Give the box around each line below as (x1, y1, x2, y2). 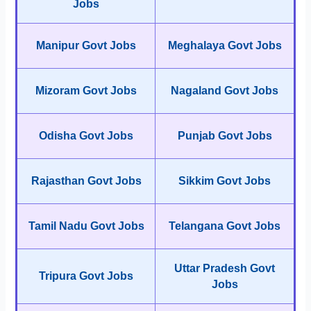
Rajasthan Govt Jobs (31, 175, 142, 187)
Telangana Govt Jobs (169, 220, 280, 233)
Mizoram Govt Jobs (35, 85, 137, 97)
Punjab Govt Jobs (177, 130, 272, 142)
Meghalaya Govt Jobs (167, 40, 282, 52)
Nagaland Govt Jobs (171, 85, 278, 97)
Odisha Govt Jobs (39, 130, 133, 142)
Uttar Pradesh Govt (174, 262, 275, 274)
